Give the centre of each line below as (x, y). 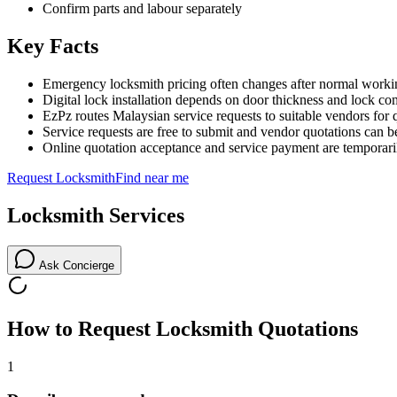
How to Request (82, 328)
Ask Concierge (75, 265)
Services (144, 216)
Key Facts (53, 47)
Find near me (152, 178)
